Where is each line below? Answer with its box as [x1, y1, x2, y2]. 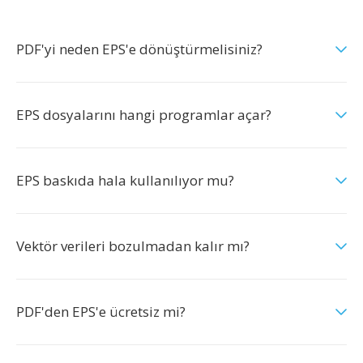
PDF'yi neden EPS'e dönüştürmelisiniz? [16, 40, 263, 58]
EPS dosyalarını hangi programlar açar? [16, 105, 271, 124]
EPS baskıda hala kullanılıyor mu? [16, 171, 234, 190]
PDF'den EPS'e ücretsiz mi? [16, 302, 186, 321]
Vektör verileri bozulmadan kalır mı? [16, 237, 250, 255]
